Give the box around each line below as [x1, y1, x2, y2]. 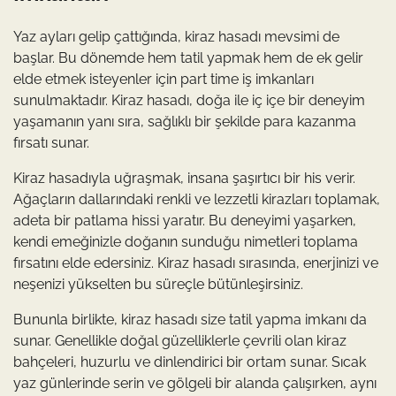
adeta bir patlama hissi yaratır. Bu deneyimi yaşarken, [13, 212, 356, 230]
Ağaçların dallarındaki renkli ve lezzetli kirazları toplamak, [13, 191, 380, 209]
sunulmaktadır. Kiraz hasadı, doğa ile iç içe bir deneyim [13, 92, 365, 110]
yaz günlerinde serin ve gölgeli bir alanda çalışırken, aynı [13, 375, 377, 392]
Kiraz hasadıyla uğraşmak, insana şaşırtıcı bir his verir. [13, 170, 355, 187]
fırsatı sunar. [13, 134, 89, 152]
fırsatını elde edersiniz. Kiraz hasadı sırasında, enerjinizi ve [13, 255, 378, 272]
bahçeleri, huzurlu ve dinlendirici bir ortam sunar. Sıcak [13, 354, 366, 371]
